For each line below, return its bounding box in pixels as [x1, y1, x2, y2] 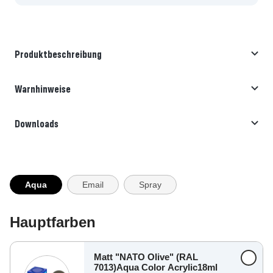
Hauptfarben [10, 213, 96, 230]
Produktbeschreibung [15, 47, 102, 60]
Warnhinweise [15, 82, 71, 95]
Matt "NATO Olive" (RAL [94, 251, 198, 262]
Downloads [15, 116, 58, 130]
